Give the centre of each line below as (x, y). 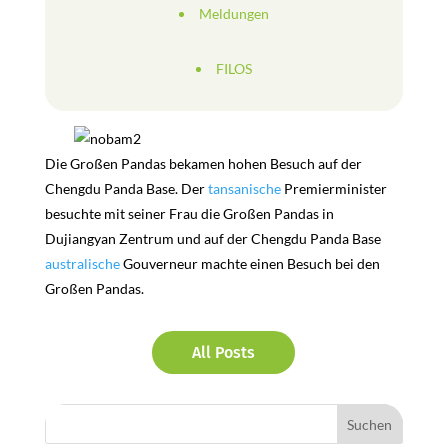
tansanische (244, 188)
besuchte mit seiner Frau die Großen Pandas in (189, 213)
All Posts (224, 352)
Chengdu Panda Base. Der (126, 188)
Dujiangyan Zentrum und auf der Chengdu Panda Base (212, 238)
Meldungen (233, 13)
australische (82, 263)
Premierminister (333, 188)
